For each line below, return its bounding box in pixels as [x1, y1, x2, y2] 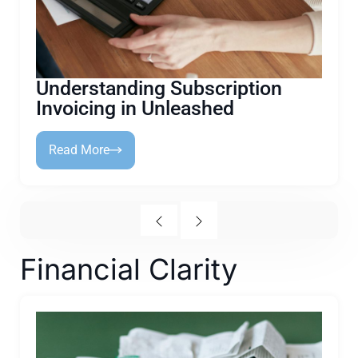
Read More [49, 142, 109, 157]
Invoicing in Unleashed [36, 97, 234, 120]
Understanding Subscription [36, 77, 282, 100]
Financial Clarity [20, 252, 237, 287]
